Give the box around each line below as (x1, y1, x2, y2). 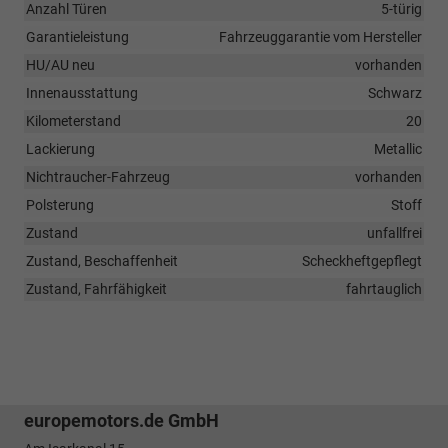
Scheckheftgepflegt (302, 252, 422, 269)
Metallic (374, 140, 422, 157)
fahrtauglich (346, 280, 422, 297)
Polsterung (26, 196, 94, 213)
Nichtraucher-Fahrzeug (26, 168, 170, 185)
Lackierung (26, 140, 95, 157)
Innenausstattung (26, 84, 138, 101)
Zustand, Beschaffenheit (26, 252, 178, 269)
